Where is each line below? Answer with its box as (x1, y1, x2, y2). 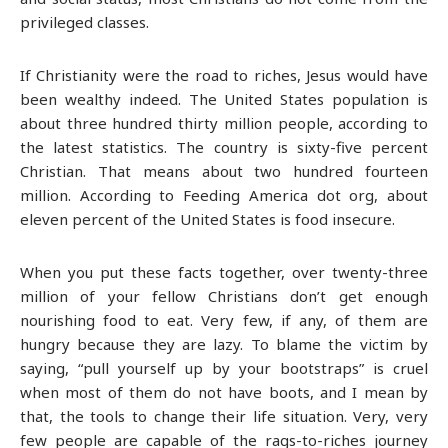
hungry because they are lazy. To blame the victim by (20, 333, 428, 354)
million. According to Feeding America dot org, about (20, 184, 428, 205)
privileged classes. (20, 12, 149, 33)
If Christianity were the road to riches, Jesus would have (20, 64, 428, 85)
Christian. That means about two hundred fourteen (20, 160, 428, 181)
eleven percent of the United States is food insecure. (20, 208, 395, 229)
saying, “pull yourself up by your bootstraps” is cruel (20, 357, 428, 378)
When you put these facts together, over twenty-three (20, 261, 428, 282)
